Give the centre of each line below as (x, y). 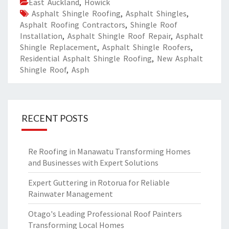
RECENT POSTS (55, 118)
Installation (41, 36)
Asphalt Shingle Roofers (146, 47)
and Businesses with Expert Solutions (93, 163)
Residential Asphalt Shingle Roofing (86, 58)
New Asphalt (180, 58)
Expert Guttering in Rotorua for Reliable (99, 182)
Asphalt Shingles (156, 13)
